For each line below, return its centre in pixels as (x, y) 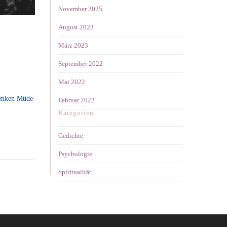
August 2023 (76, 27)
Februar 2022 (77, 100)
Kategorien (76, 113)
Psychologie (75, 154)
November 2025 (80, 9)
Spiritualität (75, 172)
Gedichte (71, 136)
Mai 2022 (72, 82)
